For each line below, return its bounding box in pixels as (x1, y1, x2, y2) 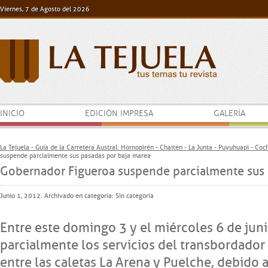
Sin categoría (115, 191, 154, 200)
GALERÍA (214, 108, 245, 118)
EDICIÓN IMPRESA (85, 108, 153, 118)
